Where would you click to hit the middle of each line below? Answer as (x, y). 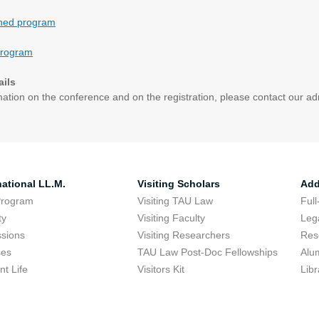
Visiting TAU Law (175, 201)
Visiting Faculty (171, 218)
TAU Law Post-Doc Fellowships (207, 252)
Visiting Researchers (183, 235)
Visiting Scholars (178, 184)
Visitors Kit (161, 269)
